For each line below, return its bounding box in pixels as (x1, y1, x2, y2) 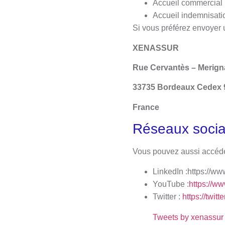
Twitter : (153, 192, 182, 201)
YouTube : (153, 179, 189, 188)
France (133, 102, 159, 111)
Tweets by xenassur (153, 212, 223, 221)
